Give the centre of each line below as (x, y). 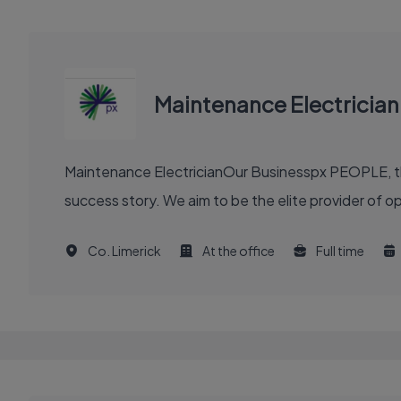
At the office (239, 251)
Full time (340, 251)
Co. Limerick (124, 251)
